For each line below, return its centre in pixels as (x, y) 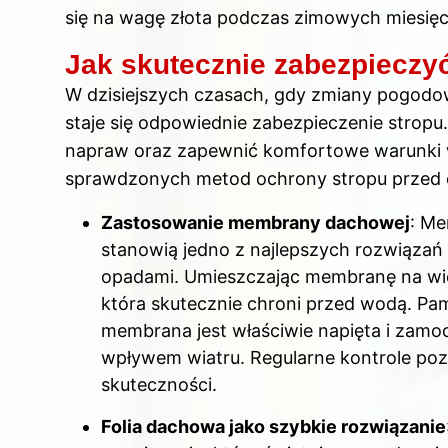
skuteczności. (159, 385)
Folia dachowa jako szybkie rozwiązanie (273, 426)
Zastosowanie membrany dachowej (255, 223)
